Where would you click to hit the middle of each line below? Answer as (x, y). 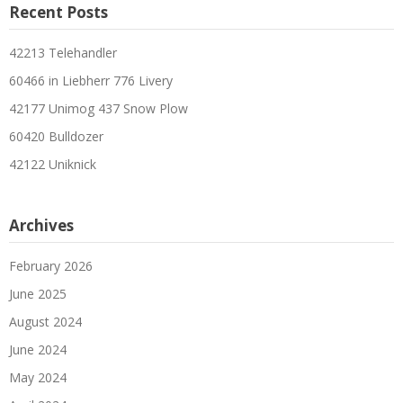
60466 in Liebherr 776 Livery (91, 80)
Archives (41, 225)
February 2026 (51, 265)
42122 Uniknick (53, 164)
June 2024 (38, 349)
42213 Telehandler (63, 52)
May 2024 (38, 377)
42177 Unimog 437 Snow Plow (99, 108)
